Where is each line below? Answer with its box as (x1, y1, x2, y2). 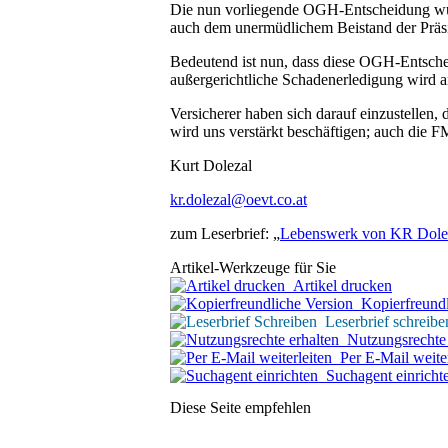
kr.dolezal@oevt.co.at (170, 190, 307, 208)
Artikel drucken (285, 276, 392, 294)
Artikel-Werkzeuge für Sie (170, 258, 336, 276)
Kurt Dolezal (170, 156, 252, 174)
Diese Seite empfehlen (170, 398, 311, 416)
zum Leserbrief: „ (170, 224, 280, 242)
